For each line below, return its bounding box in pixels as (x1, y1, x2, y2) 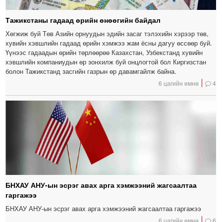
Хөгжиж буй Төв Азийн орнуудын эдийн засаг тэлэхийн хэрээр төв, (5, 29, 209, 39)
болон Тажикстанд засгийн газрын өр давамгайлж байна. (5, 66, 177, 76)
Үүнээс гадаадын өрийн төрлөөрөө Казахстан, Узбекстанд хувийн (5, 48, 203, 57)
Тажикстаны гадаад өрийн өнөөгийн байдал (5, 15, 161, 25)
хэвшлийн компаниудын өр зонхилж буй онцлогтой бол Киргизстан (5, 57, 207, 67)
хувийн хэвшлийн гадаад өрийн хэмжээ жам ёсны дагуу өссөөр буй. (5, 38, 213, 48)
